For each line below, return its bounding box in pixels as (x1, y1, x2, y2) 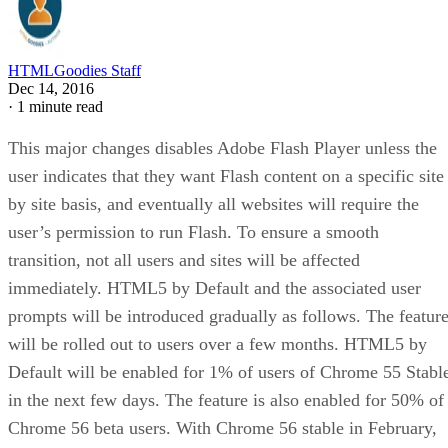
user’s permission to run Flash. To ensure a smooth (8, 221, 379, 242)
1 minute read (17, 97, 103, 115)
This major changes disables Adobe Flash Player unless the (8, 137, 437, 158)
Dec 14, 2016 (8, 79, 94, 97)
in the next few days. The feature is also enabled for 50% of (8, 389, 444, 410)
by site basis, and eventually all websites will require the (8, 193, 419, 214)
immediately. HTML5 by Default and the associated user (8, 277, 421, 298)
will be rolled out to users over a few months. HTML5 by (8, 333, 427, 354)
